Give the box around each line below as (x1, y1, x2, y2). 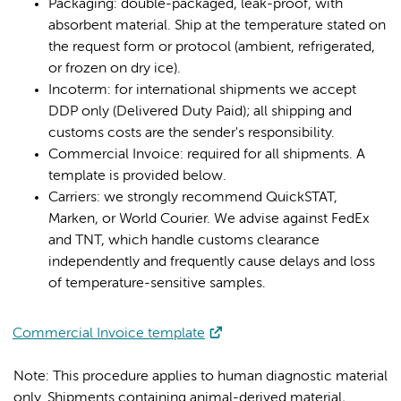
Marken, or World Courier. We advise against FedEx (48, 211, 369, 226)
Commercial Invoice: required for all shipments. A (48, 147, 365, 162)
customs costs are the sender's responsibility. (48, 125, 335, 141)
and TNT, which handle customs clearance (48, 233, 320, 248)
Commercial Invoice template (13, 326, 205, 341)
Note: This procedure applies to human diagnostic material (13, 369, 388, 384)
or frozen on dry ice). (48, 61, 181, 76)
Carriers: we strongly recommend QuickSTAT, (48, 190, 337, 205)
